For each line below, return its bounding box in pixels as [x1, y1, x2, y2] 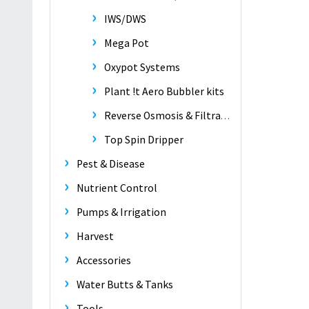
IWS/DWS [104, 12, 146, 26]
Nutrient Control [77, 181, 157, 195]
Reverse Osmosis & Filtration [104, 109, 221, 122]
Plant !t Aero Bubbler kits [104, 85, 224, 98]
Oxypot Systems [104, 61, 180, 74]
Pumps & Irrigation [77, 206, 166, 219]
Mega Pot [104, 37, 149, 50]
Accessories [77, 254, 131, 267]
